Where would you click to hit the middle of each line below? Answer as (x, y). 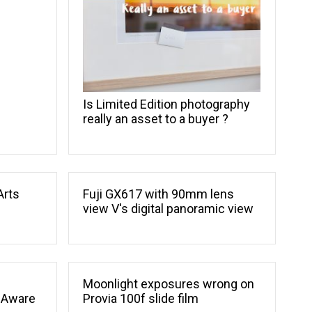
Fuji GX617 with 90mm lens (159, 194)
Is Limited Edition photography (167, 104)
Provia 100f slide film (141, 299)
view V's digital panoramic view (169, 209)
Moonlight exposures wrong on (169, 284)
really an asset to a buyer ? (156, 119)
